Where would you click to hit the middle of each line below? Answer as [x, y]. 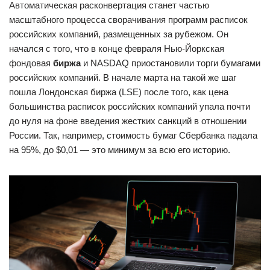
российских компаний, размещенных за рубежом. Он [119, 34]
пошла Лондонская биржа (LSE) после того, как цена [119, 92]
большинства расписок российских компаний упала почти [130, 106]
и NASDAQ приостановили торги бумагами [171, 63]
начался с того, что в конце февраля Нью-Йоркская [117, 48]
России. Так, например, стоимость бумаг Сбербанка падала [133, 135]
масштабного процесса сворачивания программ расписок [128, 19]
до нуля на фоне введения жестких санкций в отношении [128, 121]
